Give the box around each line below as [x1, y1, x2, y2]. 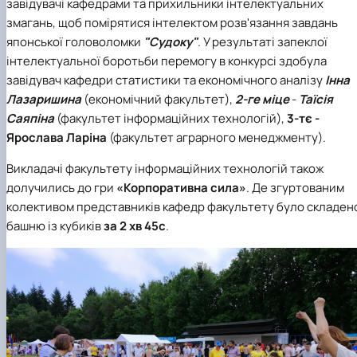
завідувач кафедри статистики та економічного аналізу [6, 72, 325, 89]
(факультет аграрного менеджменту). [107, 129, 326, 147]
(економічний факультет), [81, 91, 235, 108]
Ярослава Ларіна [6, 129, 107, 147]
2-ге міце [235, 91, 289, 108]
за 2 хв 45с [104, 218, 166, 235]
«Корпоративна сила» [116, 179, 246, 197]
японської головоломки [6, 33, 143, 51]
